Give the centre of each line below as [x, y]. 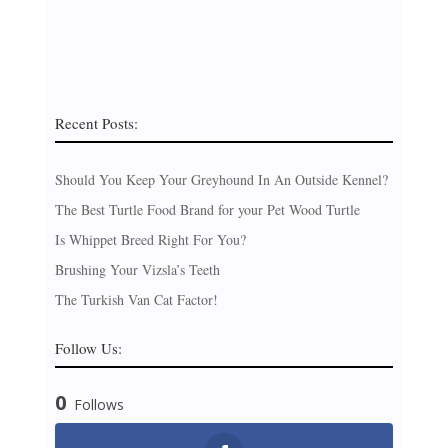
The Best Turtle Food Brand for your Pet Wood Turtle [207, 210]
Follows [98, 405]
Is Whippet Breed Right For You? [150, 240]
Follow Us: [88, 348]
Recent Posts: [96, 123]
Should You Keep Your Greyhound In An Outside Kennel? [221, 180]
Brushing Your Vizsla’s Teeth [137, 270]
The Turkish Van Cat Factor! [136, 300]
